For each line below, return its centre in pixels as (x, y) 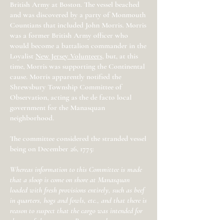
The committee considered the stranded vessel (78, 138)
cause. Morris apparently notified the (66, 77)
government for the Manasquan (57, 108)
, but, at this (120, 56)
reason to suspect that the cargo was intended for (76, 211)
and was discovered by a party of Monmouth (78, 15)
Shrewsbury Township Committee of (66, 87)
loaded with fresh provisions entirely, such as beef (77, 190)
